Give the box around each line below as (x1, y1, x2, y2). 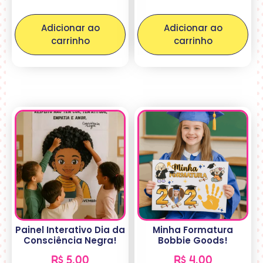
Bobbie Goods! (158, 234, 228, 247)
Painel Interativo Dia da (15, 224, 125, 237)
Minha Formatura (153, 224, 233, 237)
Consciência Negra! (23, 234, 117, 247)
